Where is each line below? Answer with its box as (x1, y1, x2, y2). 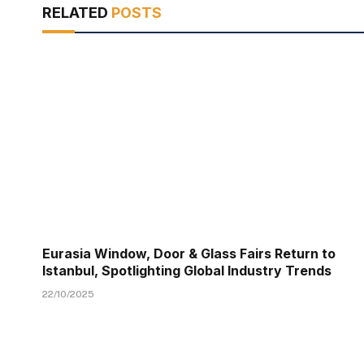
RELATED (42, 4, 111, 22)
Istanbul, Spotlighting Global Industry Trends (42, 262, 331, 279)
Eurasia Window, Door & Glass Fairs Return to (42, 245, 336, 262)
